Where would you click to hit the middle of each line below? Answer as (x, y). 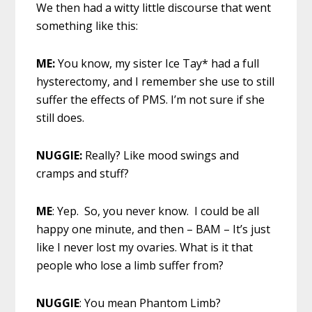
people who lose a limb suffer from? (130, 265)
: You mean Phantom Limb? (150, 303)
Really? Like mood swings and (162, 155)
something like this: (87, 25)
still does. (61, 117)
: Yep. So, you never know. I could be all (156, 211)
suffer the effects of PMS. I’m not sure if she (151, 99)
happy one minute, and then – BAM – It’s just (154, 229)
